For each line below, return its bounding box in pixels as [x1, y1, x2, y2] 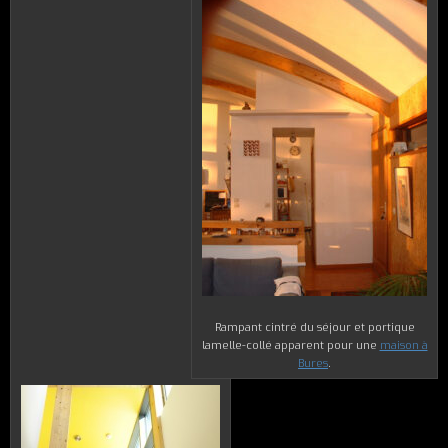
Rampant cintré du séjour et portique [214, 320, 415, 336]
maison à [379, 338, 428, 354]
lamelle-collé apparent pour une [201, 338, 380, 354]
